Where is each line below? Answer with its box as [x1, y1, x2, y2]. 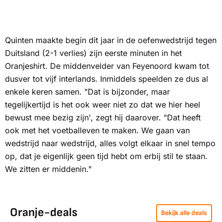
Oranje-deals [10, 205, 77, 220]
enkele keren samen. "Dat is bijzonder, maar [5, 87, 170, 97]
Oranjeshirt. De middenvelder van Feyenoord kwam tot [5, 61, 209, 71]
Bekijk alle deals [161, 209, 207, 218]
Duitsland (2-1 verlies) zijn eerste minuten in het [5, 48, 182, 58]
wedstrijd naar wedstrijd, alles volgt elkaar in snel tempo [5, 138, 216, 149]
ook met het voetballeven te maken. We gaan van [5, 125, 190, 136]
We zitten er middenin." [5, 164, 92, 174]
